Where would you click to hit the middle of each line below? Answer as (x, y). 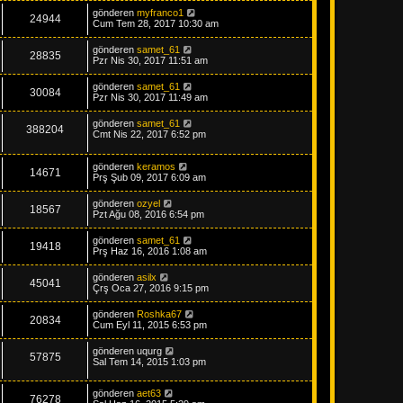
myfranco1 (160, 13)
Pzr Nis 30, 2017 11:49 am (150, 97)
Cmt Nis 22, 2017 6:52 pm (149, 134)
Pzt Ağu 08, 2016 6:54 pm (148, 214)
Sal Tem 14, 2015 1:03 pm (149, 361)
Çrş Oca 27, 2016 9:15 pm (151, 287)
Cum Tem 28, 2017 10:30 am (156, 23)
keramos (156, 166)
